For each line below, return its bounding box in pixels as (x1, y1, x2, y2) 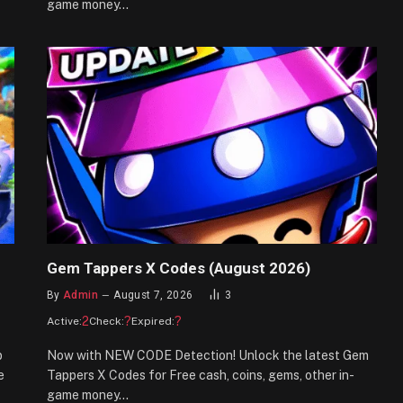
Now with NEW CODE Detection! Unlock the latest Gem (47, 347, 369, 363)
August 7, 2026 (113, 288, 193, 301)
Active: (47, 314, 82, 327)
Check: (89, 314, 124, 327)
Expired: (131, 314, 175, 327)
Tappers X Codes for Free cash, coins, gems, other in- (47, 367, 354, 382)
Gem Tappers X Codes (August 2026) (47, 258, 310, 277)
